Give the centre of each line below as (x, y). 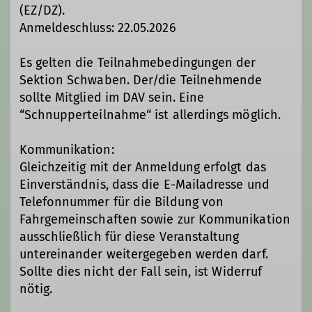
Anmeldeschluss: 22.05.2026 (97, 28)
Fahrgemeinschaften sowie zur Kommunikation (155, 220)
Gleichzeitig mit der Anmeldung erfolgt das (142, 167)
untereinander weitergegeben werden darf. (143, 255)
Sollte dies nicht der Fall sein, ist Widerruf (141, 272)
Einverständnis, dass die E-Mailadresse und (144, 185)
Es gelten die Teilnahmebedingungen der (138, 63)
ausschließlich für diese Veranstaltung (129, 237)
